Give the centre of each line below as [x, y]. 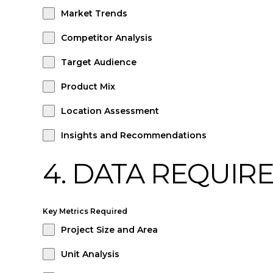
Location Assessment [110, 111]
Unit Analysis [90, 254]
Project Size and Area [109, 230]
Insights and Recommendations [134, 135]
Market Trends [94, 13]
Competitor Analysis [107, 38]
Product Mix [88, 87]
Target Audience [99, 62]
